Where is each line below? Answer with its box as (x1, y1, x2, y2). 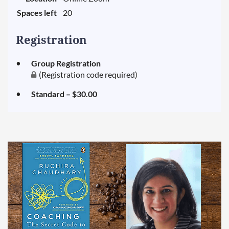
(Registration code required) (39, 70, 138, 79)
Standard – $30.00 (31, 89, 97, 99)
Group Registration (31, 58, 101, 68)
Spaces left (17, 8, 57, 17)
